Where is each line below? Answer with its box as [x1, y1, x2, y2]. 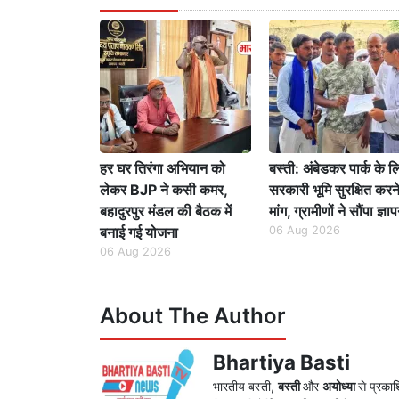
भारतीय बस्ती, [212, 379, 278, 395]
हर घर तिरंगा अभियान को [100, 159, 225, 178]
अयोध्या [322, 379, 358, 395]
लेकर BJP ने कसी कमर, [100, 181, 227, 199]
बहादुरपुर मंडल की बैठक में [100, 202, 232, 221]
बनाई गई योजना [100, 224, 178, 242]
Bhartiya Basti [212, 350, 350, 375]
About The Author [100, 303, 286, 330]
